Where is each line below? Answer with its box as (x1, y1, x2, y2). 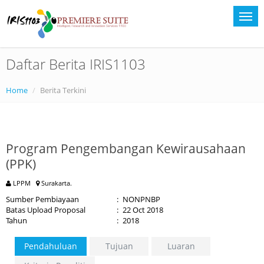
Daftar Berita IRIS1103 (6, 54, 146, 74)
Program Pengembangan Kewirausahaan (6, 140, 246, 157)
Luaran (167, 240, 195, 252)
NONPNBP (123, 194, 160, 204)
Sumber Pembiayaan (6, 194, 79, 204)
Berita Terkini (40, 85, 86, 95)
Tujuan (105, 240, 133, 252)
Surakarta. (39, 179, 72, 187)
